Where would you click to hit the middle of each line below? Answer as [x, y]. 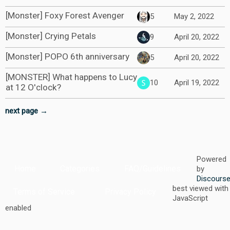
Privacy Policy [131, 192]
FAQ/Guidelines [152, 169]
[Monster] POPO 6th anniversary [68, 56]
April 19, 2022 [197, 83]
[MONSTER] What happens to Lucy [71, 77]
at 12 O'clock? [33, 87]
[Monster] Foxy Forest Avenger [65, 15]
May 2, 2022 [194, 16]
